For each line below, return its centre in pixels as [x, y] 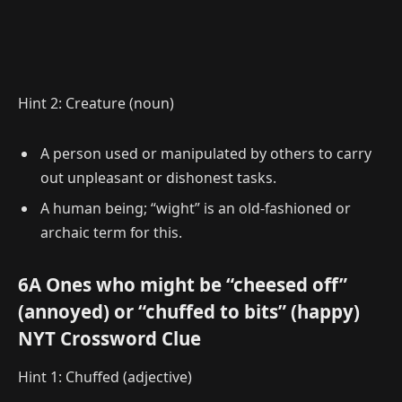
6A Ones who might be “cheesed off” [183, 284]
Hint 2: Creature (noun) [96, 104]
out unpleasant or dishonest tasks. [158, 177]
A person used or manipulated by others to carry [206, 153]
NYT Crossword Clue [109, 338]
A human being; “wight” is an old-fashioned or [196, 208]
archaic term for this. [111, 232]
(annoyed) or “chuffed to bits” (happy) [189, 311]
